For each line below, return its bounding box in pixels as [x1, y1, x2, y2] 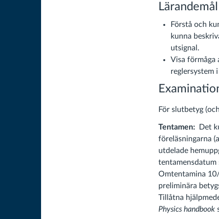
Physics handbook [158, 205, 217, 213]
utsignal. [171, 44, 199, 52]
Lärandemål [158, 1, 218, 13]
